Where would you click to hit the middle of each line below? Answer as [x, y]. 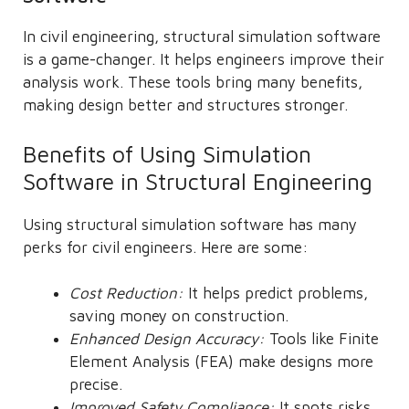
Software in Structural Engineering [198, 181]
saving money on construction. [179, 316]
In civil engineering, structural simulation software [202, 37]
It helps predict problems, [276, 293]
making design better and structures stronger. [185, 105]
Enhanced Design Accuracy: [167, 339]
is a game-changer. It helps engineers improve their [204, 59]
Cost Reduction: [126, 293]
